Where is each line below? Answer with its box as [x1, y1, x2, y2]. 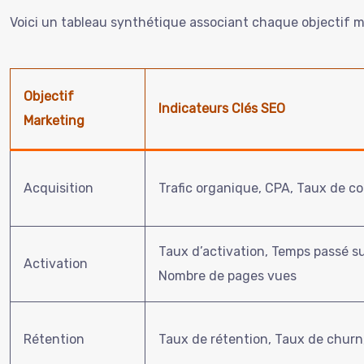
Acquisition [24, 180, 93, 196]
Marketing [24, 112, 84, 128]
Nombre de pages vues [158, 267, 297, 284]
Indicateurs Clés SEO [158, 100, 285, 116]
